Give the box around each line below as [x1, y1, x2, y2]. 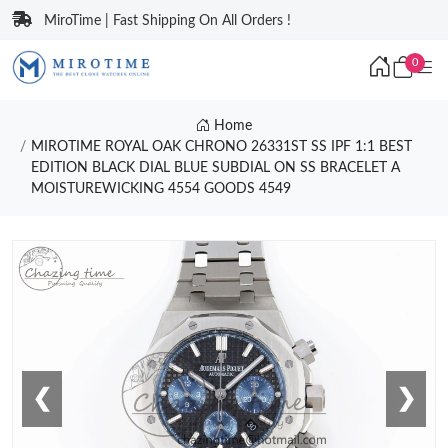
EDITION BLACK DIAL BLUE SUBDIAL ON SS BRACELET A [30, 161, 400, 175]
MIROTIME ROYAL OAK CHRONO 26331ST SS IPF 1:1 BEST [30, 140, 412, 154]
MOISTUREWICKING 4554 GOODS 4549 [30, 182, 291, 196]
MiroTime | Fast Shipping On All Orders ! [44, 14, 291, 28]
